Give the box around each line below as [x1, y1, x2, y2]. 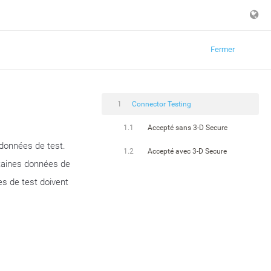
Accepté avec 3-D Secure [148, 147, 227, 155]
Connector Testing [132, 100, 191, 108]
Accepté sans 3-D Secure [148, 123, 227, 132]
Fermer [211, 45, 235, 54]
